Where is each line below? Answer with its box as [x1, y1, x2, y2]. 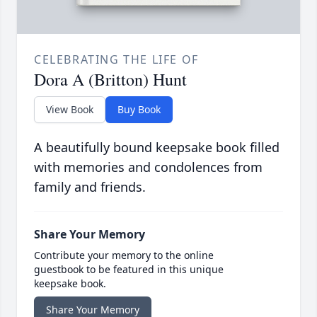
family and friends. [34, 178, 146, 195]
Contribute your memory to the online [34, 248, 214, 262]
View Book [46, 102, 93, 116]
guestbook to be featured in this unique [34, 262, 224, 276]
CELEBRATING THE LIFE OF [34, 51, 199, 67]
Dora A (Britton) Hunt [34, 67, 187, 91]
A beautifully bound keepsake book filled [34, 138, 279, 156]
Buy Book [117, 102, 161, 116]
